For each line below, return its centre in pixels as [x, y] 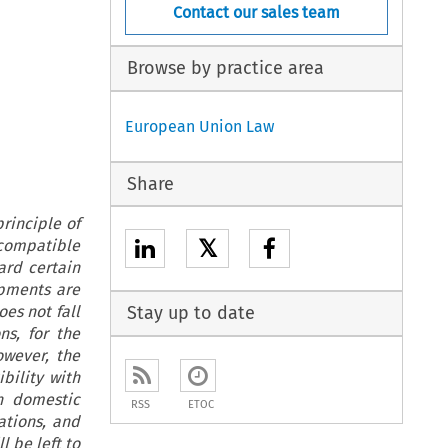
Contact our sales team [257, 12]
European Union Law [200, 126]
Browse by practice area [225, 68]
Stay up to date [190, 313]
